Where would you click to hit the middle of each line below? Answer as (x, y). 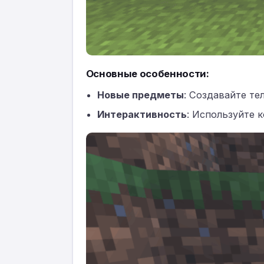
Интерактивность (142, 115)
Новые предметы (141, 95)
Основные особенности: (147, 73)
